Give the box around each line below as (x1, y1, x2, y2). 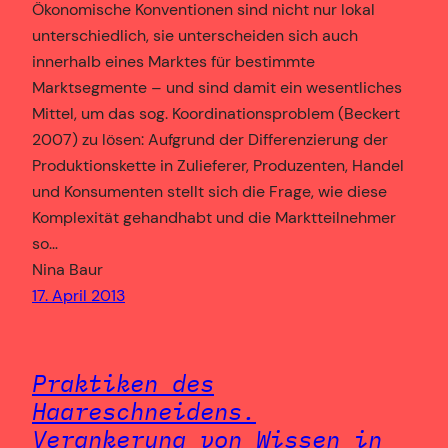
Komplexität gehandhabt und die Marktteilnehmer (32, 206, 396, 228)
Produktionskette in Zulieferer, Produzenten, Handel (32, 154, 404, 176)
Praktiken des (32, 366, 214, 399)
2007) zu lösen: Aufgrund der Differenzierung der (32, 128, 388, 150)
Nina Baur (32, 258, 103, 280)
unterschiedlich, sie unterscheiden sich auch (32, 24, 358, 46)
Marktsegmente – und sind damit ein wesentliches (32, 76, 402, 98)
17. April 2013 (32, 284, 125, 306)
